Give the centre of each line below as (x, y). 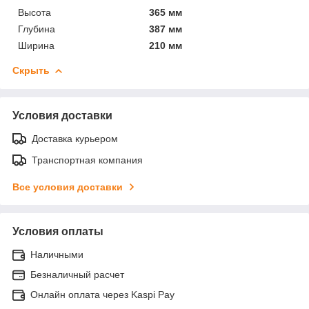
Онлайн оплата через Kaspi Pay (102, 294)
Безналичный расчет (77, 274)
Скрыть (31, 70)
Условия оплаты (58, 231)
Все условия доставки (68, 187)
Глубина (37, 29)
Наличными (57, 254)
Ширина (36, 45)
